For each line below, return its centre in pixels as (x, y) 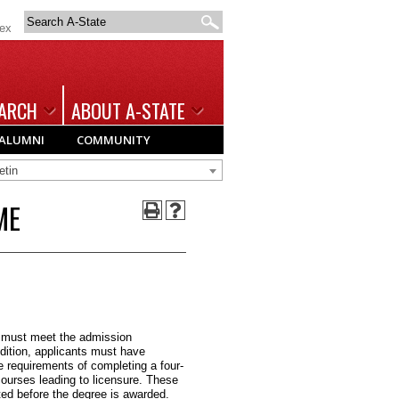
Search (45, 18)
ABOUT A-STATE (128, 110)
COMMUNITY (114, 140)
